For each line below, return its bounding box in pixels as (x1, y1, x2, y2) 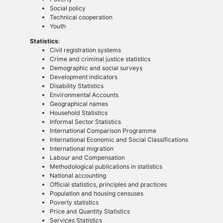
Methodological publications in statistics (49, 162, 162, 170)
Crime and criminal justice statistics (49, 55, 150, 63)
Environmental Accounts (49, 91, 118, 99)
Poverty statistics (49, 198, 99, 206)
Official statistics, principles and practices (49, 180, 167, 188)
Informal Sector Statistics (49, 117, 121, 125)
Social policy (49, 4, 86, 12)
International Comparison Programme (49, 126, 156, 134)
